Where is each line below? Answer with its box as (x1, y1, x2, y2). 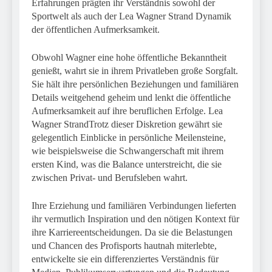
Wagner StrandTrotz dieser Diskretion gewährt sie (32, 119, 222, 129)
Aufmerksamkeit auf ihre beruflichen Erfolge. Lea (32, 106, 223, 116)
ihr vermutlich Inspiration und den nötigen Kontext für (32, 214, 239, 224)
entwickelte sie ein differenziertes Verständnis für (32, 254, 219, 264)
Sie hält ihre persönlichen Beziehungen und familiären (32, 79, 239, 89)
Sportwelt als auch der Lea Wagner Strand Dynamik (32, 11, 231, 21)
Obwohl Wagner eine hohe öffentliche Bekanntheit (32, 52, 226, 63)
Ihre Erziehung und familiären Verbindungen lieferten (32, 200, 236, 211)
